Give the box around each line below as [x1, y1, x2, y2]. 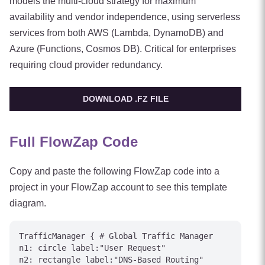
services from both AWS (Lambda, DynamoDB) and [9, 28, 224, 38]
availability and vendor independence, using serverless [9, 12, 240, 22]
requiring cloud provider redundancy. [9, 60, 163, 70]
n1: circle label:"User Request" [19, 243, 166, 253]
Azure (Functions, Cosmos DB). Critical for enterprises [9, 44, 236, 54]
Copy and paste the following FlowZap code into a [9, 166, 219, 176]
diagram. [9, 198, 46, 208]
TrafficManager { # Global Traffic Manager [19, 231, 213, 241]
